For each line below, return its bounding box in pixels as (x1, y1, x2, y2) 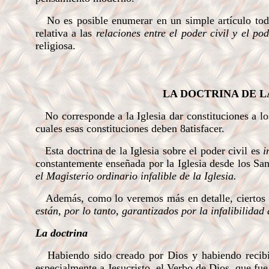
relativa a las (35, 27, 96, 39)
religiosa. (35, 40, 76, 52)
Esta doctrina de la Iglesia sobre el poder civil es (35, 145, 264, 157)
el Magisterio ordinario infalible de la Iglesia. (35, 170, 237, 182)
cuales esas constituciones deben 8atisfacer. (35, 122, 225, 134)
